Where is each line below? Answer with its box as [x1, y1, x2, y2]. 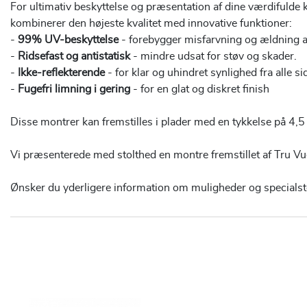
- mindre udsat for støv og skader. [133, 51, 297, 62]
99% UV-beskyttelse [18, 34, 121, 46]
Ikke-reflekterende [18, 67, 108, 79]
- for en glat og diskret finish [133, 84, 269, 95]
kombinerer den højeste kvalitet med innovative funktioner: [10, 18, 292, 29]
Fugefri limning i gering [18, 84, 133, 95]
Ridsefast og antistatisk [18, 51, 133, 62]
